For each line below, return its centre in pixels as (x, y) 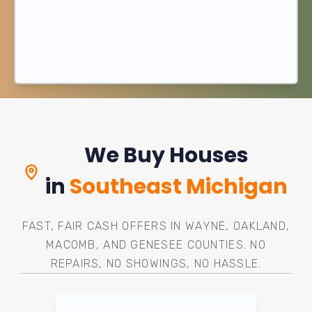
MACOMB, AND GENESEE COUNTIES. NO (156, 245)
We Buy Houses (166, 156)
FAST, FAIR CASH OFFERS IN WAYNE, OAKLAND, (156, 226)
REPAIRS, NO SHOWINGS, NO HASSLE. (156, 264)
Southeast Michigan (179, 187)
